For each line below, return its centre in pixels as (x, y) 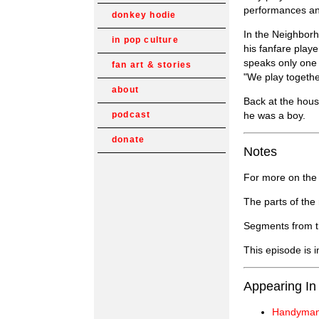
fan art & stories (152, 65)
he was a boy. (274, 115)
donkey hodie (144, 15)
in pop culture (145, 40)
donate (129, 140)
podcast (131, 115)
